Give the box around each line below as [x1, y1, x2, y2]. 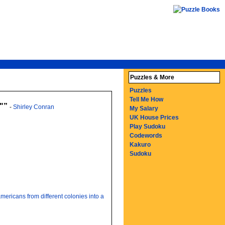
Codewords [130, 132, 163, 139]
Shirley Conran [13, 103, 54, 110]
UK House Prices [130, 114, 179, 121]
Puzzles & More [130, 74, 175, 81]
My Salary [130, 105, 159, 112]
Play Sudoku [130, 123, 166, 130]
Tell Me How [130, 96, 164, 103]
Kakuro [130, 141, 151, 148]
